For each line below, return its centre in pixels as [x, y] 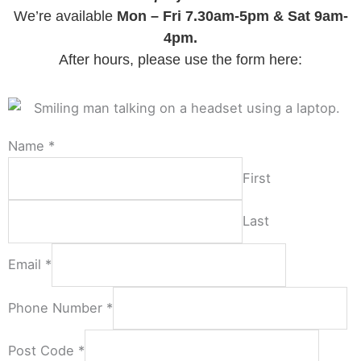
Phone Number [57, 307]
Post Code [43, 351]
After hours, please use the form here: [180, 60]
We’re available [65, 17]
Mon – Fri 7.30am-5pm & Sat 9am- [232, 17]
